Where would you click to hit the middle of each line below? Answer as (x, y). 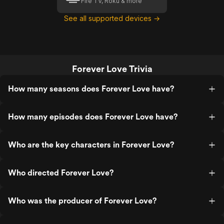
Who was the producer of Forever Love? (82, 201)
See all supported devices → (112, 18)
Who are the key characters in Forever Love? (91, 145)
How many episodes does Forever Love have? (93, 117)
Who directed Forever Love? (61, 173)
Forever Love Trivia (112, 69)
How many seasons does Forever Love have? (91, 89)
